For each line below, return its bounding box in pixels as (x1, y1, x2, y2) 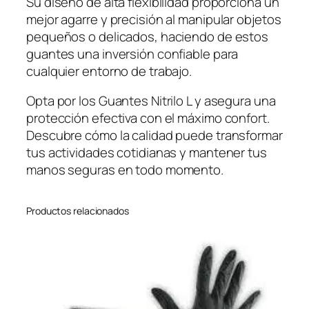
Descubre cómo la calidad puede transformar (26, 126, 283, 145)
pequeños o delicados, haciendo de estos (26, 27, 269, 46)
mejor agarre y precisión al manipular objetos (26, 10, 281, 28)
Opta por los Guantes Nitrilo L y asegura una (26, 92, 276, 110)
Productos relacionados (26, 204, 129, 218)
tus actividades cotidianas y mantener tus (26, 143, 267, 162)
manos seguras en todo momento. (26, 161, 223, 179)
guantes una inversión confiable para (26, 44, 239, 63)
